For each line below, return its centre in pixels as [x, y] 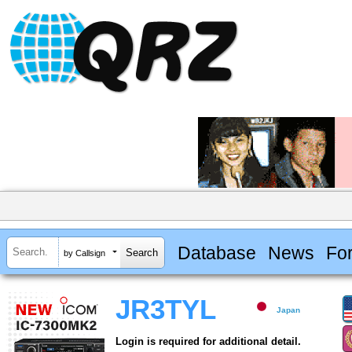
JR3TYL [166, 310]
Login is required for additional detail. [208, 342]
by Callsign [84, 253]
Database [216, 253]
